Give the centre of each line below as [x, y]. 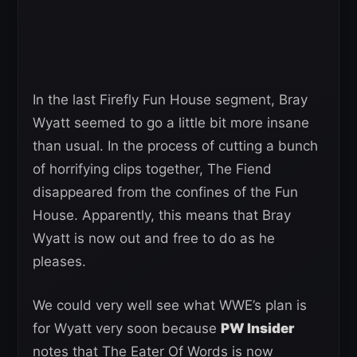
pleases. [59, 262]
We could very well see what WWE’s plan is [170, 306]
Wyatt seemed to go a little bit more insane [171, 123]
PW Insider [257, 329]
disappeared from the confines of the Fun [165, 192]
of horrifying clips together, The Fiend [152, 169]
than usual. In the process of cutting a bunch [175, 146]
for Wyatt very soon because [127, 329]
